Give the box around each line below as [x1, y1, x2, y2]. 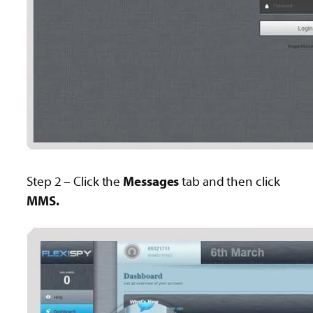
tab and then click [179, 172, 280, 189]
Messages [123, 172, 180, 189]
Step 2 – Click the [27, 172, 124, 189]
